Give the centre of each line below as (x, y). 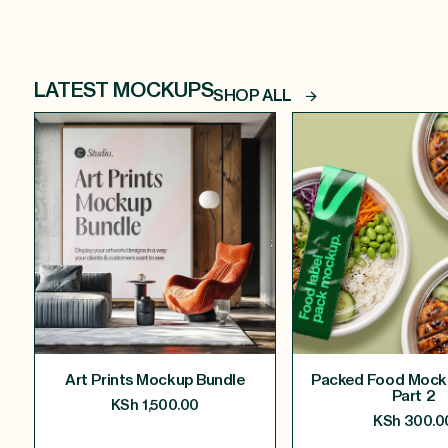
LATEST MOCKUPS (123, 91)
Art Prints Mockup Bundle (155, 380)
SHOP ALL (252, 96)
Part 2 (413, 396)
